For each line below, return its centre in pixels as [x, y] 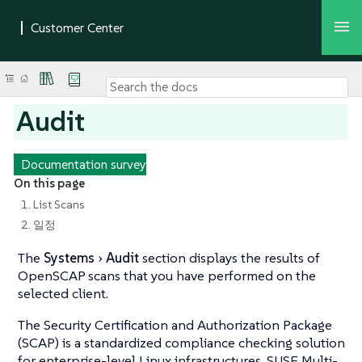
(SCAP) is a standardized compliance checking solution [181, 343]
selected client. [63, 294]
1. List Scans [53, 204]
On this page [49, 183]
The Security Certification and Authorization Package [175, 325]
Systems [69, 258]
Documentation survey [83, 164]
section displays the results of [229, 258]
